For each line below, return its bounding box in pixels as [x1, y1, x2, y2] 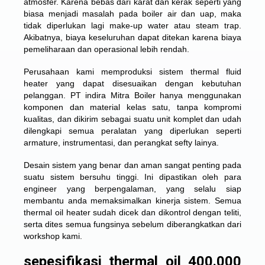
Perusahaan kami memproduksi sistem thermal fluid [24, 67, 241, 76]
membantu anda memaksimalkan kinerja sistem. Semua [24, 196, 241, 205]
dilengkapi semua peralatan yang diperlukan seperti [24, 126, 241, 135]
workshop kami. [24, 231, 82, 241]
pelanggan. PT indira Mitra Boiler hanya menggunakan [24, 91, 241, 100]
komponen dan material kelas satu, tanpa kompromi [24, 102, 241, 112]
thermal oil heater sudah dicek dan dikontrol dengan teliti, [24, 208, 241, 217]
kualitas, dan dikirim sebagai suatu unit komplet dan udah [24, 114, 241, 124]
